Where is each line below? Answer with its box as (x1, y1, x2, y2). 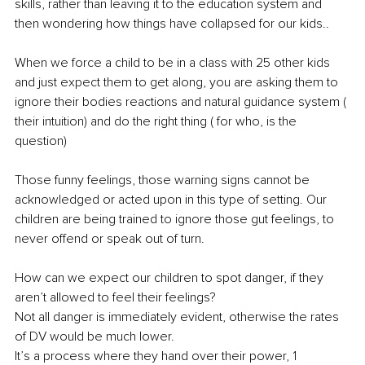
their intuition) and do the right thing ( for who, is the (15, 113, 300, 130)
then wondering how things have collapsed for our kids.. (15, 15, 332, 33)
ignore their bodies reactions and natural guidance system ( (15, 94, 350, 111)
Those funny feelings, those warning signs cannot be (15, 172, 313, 189)
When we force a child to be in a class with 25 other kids (15, 55, 333, 72)
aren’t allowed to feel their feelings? (15, 289, 216, 306)
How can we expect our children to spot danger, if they (15, 270, 327, 287)
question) (15, 133, 67, 150)
